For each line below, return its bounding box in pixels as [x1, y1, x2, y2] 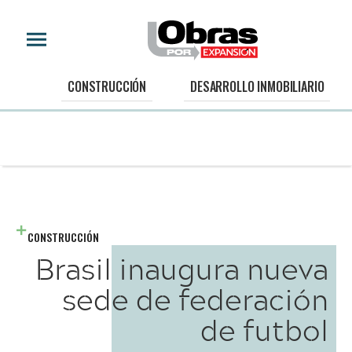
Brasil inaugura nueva [35, 246, 328, 291]
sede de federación [62, 277, 328, 321]
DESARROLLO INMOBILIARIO [190, 77, 324, 97]
